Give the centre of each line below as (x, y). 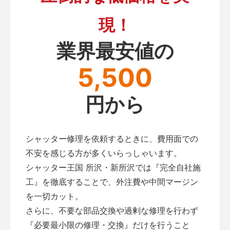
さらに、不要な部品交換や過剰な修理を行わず (112, 210)
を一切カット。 (54, 196)
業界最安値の (115, 51)
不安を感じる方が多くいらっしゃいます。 (104, 153)
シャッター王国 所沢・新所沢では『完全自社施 (113, 167)
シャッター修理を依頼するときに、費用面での (112, 138)
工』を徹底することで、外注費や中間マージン (112, 181)
